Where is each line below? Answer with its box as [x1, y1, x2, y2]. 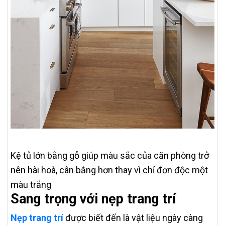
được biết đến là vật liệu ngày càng [63, 212, 203, 223]
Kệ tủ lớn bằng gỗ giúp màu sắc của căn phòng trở [11, 150, 209, 161]
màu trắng [11, 179, 51, 190]
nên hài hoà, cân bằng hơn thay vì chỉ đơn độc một [11, 164, 208, 175]
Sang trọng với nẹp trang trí [11, 190, 176, 207]
